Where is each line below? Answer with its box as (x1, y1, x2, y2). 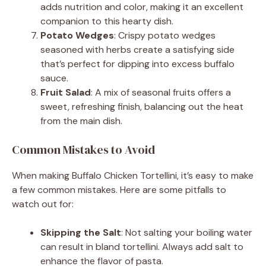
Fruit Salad (40, 85, 91, 99)
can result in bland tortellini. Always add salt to (40, 240, 243, 253)
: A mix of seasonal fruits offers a (91, 85, 231, 99)
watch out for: (12, 197, 74, 210)
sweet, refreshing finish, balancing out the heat (40, 100, 243, 113)
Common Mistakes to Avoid (12, 141, 155, 158)
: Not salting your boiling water (121, 226, 252, 239)
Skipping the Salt (40, 226, 121, 239)
